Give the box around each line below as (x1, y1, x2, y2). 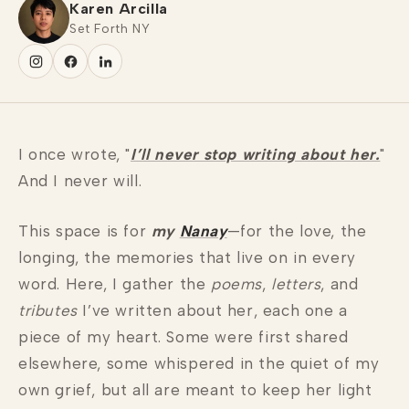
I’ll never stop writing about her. (131, 145, 381, 163)
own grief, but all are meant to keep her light (18, 381, 372, 399)
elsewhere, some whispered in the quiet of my (18, 354, 380, 372)
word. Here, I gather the (18, 275, 212, 293)
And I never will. (18, 172, 142, 190)
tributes (18, 301, 78, 320)
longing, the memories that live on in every (18, 248, 356, 267)
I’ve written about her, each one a (77, 301, 348, 320)
